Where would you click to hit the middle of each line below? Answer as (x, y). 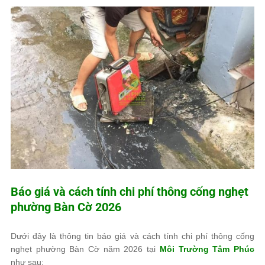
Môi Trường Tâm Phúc (207, 249)
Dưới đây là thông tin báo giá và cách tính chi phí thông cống (132, 236)
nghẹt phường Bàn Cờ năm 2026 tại (85, 249)
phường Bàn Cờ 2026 (66, 207)
